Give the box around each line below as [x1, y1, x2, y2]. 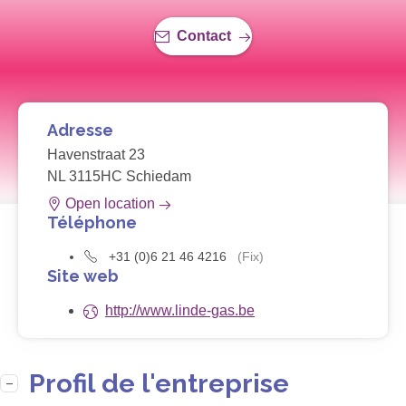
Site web [47, 266, 119, 286]
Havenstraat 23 [47, 147, 145, 163]
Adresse [47, 121, 113, 140]
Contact [177, 28, 231, 44]
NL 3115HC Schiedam [47, 169, 191, 185]
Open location [65, 196, 155, 212]
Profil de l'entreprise [29, 368, 289, 400]
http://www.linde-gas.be [105, 303, 255, 319]
